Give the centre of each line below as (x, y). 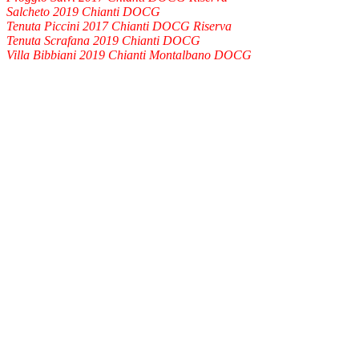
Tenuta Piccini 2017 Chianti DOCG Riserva (119, 26)
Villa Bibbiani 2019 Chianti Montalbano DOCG (129, 54)
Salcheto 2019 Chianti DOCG (83, 11)
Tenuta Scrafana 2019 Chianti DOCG (103, 40)
